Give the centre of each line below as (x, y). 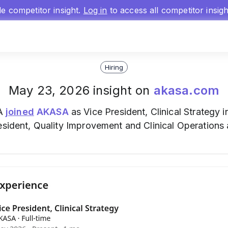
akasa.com (186, 90)
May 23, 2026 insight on (81, 90)
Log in (95, 10)
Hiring (114, 67)
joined (20, 112)
